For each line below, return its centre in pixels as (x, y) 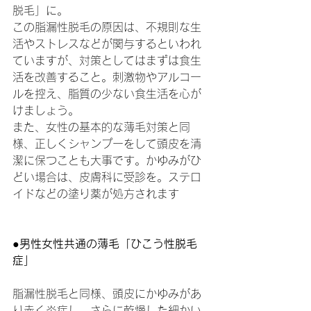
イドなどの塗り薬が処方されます (96, 194)
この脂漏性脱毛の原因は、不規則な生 (107, 27)
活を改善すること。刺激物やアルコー (107, 77)
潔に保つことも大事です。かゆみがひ (107, 160)
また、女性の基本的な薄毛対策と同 (101, 127)
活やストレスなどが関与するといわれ (107, 44)
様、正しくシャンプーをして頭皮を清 (107, 144)
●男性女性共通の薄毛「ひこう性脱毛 (105, 244)
